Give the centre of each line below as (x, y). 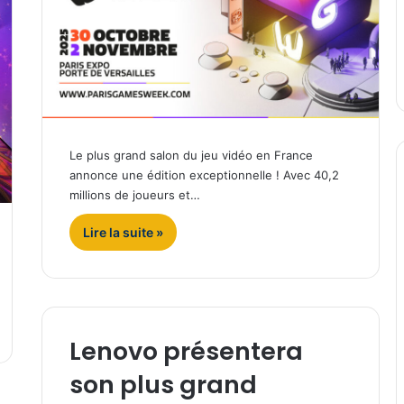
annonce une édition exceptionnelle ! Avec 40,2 (204, 175)
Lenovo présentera (186, 352)
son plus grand (163, 385)
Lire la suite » (123, 233)
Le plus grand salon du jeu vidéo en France (191, 156)
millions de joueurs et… (134, 195)
